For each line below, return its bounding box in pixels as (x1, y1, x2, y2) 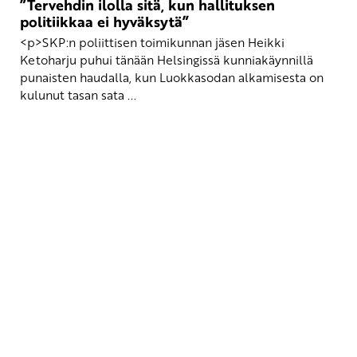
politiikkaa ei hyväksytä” (20, 11, 189, 33)
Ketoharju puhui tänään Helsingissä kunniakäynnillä (20, 50, 313, 69)
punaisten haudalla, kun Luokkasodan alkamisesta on (20, 68, 324, 86)
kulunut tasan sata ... (20, 85, 136, 104)
